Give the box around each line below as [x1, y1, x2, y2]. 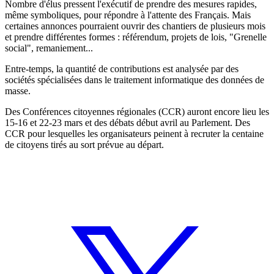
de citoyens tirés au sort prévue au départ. [5, 139, 164, 150]
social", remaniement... [5, 42, 93, 53]
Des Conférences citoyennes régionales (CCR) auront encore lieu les [5, 106, 269, 117]
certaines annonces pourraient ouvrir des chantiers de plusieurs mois [5, 20, 265, 31]
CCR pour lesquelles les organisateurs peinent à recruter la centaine [5, 128, 264, 139]
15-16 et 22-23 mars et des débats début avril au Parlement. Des [5, 117, 250, 128]
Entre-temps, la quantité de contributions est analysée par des [5, 63, 239, 74]
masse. [5, 85, 31, 96]
